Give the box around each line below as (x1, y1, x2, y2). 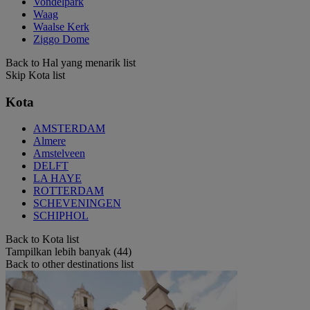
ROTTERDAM (33, 185, 104, 197)
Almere (33, 135, 66, 147)
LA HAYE (33, 172, 82, 185)
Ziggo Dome (33, 33, 89, 45)
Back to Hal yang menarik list (6, 56, 136, 69)
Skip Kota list (6, 69, 65, 81)
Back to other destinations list (6, 258, 134, 271)
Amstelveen (33, 147, 85, 160)
